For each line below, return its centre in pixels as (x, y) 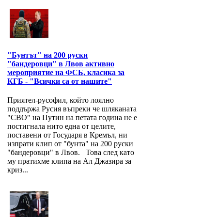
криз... (18, 170)
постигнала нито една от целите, (62, 126)
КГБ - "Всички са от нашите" (60, 81)
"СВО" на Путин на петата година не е (72, 118)
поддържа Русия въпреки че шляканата (72, 109)
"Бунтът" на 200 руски (47, 55)
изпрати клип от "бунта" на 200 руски (70, 144)
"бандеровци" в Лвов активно (61, 64)
